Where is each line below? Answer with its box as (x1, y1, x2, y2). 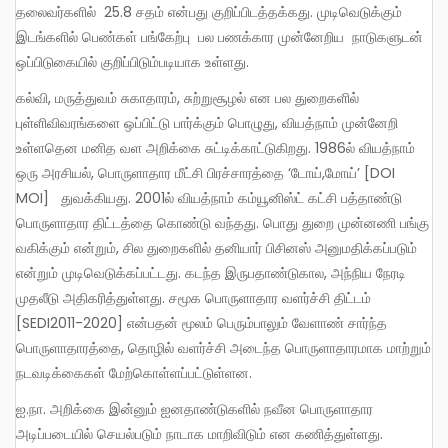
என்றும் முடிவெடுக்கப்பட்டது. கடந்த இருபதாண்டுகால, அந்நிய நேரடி (16, 263, 406, 284)
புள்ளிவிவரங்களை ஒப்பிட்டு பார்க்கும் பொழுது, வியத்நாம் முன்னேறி (16, 113, 398, 134)
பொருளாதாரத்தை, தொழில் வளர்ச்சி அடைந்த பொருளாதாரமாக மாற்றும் (16, 338, 431, 359)
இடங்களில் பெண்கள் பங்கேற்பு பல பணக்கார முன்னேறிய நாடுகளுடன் (16, 27, 423, 48)
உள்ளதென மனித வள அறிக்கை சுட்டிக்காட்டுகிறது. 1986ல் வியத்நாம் (16, 138, 419, 159)
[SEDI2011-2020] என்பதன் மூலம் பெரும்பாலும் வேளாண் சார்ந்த (16, 313, 387, 334)
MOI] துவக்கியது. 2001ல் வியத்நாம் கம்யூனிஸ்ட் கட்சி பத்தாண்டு (16, 188, 402, 209)
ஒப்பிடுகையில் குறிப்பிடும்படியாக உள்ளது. (16, 52, 249, 73)
